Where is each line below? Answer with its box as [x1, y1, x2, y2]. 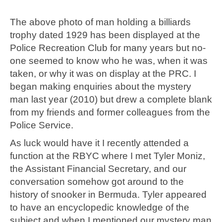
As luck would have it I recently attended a [10, 138, 189, 149]
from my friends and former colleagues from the [10, 107, 210, 118]
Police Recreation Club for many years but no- [10, 43, 206, 54]
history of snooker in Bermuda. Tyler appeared [10, 189, 207, 200]
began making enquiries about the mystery [10, 81, 191, 92]
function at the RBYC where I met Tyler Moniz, [10, 151, 205, 162]
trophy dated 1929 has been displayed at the [10, 30, 200, 41]
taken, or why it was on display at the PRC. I [10, 68, 196, 79]
